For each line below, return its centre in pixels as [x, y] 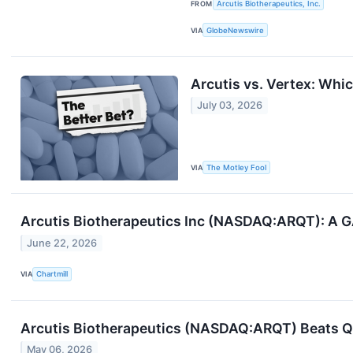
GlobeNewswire [236, 30]
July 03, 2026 [230, 106]
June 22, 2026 [62, 243]
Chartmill [52, 274]
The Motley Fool [237, 168]
